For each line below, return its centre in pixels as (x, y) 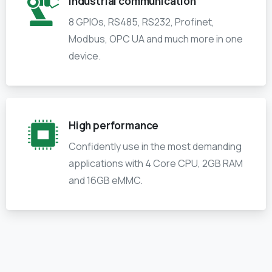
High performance (114, 126)
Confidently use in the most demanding (155, 147)
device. (85, 56)
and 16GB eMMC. (106, 181)
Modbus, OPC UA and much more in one (156, 39)
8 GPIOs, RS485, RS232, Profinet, (141, 22)
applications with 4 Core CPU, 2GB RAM (156, 164)
